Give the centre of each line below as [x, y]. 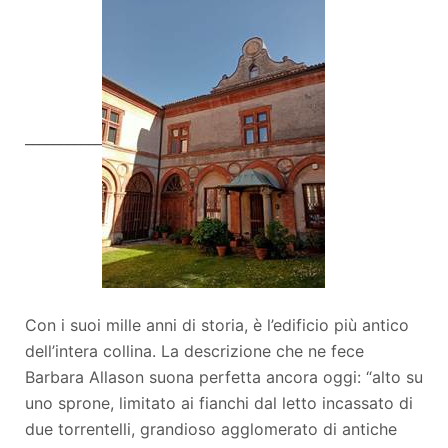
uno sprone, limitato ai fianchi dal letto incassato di [219, 403]
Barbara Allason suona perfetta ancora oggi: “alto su [224, 377]
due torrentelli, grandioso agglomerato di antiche [211, 429]
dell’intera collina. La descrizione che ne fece [194, 351]
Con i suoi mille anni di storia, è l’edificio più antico [217, 325]
